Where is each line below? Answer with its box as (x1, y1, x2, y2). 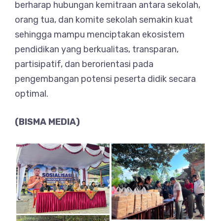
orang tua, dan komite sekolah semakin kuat (15, 14, 193, 25)
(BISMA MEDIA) (15, 116, 80, 127)
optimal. (15, 88, 48, 99)
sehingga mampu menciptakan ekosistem (15, 29, 184, 40)
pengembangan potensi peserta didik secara (15, 74, 196, 84)
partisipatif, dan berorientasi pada (15, 59, 153, 70)
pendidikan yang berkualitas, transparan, (15, 44, 179, 55)
